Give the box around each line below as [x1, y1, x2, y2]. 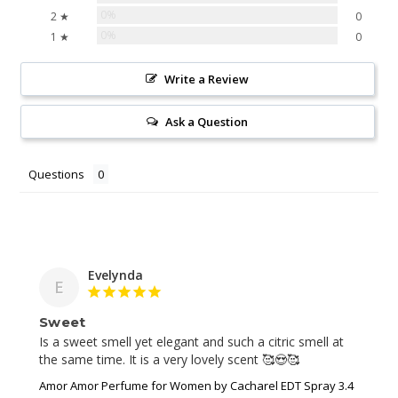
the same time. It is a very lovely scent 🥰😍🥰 [39, 351, 299, 369]
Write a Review [164, 71, 250, 88]
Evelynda [88, 267, 143, 284]
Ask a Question [165, 114, 249, 131]
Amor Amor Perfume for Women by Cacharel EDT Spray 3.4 [39, 378, 354, 394]
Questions [28, 166, 84, 183]
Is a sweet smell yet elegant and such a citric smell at [39, 333, 344, 351]
